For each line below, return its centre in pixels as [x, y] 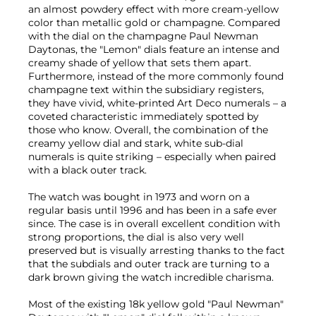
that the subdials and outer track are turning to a [149, 263]
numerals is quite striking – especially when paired [152, 156]
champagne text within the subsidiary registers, [146, 89]
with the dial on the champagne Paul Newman [143, 36]
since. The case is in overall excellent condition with [154, 223]
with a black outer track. [87, 170]
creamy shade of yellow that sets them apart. [140, 62]
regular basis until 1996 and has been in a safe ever [153, 210]
